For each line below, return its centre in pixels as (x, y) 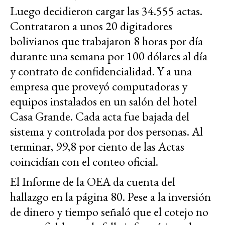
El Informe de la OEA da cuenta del (93, 182)
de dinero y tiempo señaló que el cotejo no (109, 212)
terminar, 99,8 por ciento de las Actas (97, 147)
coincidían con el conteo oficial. (84, 162)
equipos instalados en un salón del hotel (103, 101)
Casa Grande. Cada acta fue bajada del (100, 117)
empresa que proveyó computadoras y (99, 86)
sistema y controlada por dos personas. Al (106, 132)
